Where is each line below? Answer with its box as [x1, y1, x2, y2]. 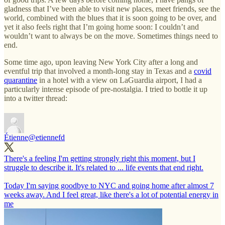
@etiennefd [28, 133, 65, 142]
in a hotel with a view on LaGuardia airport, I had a [37, 75, 202, 84]
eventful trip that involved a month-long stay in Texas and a [4, 66, 194, 75]
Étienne [4, 133, 28, 142]
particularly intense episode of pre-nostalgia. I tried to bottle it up [4, 84, 207, 93]
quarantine [4, 75, 37, 84]
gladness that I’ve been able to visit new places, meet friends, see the [4, 4, 220, 13]
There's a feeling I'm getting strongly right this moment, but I [4, 154, 195, 163]
